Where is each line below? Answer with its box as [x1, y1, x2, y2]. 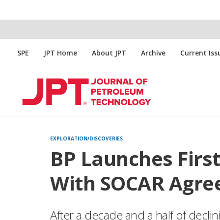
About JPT [92, 48, 126, 57]
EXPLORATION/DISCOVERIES [50, 135, 123, 142]
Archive [141, 48, 165, 57]
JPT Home [44, 48, 77, 57]
